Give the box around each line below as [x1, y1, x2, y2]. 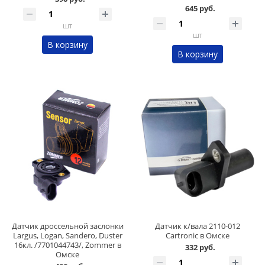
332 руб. [185, 242, 215, 253]
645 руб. [185, 3, 215, 14]
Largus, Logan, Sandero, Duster [12, 230, 122, 241]
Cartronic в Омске [166, 230, 230, 241]
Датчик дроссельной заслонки [11, 221, 124, 232]
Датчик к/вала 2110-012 [155, 221, 240, 232]
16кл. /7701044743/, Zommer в [14, 240, 121, 251]
